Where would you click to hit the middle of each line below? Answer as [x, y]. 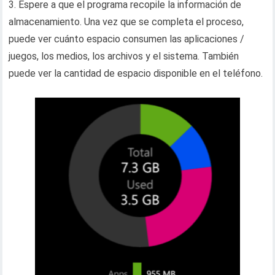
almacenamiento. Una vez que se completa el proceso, [126, 22]
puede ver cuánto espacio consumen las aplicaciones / [127, 39]
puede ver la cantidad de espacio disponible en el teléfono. [136, 73]
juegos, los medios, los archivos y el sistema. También [124, 56]
